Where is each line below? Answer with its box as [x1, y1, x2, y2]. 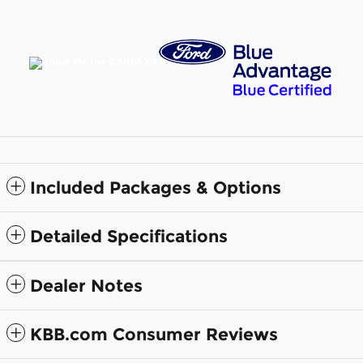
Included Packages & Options [30, 177, 281, 198]
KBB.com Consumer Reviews [30, 323, 278, 344]
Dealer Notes [30, 275, 143, 296]
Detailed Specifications [30, 225, 228, 246]
